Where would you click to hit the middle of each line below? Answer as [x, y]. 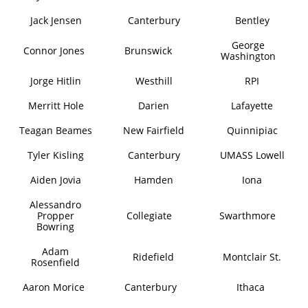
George [248, 45]
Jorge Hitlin [56, 81]
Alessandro [56, 205]
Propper [55, 216]
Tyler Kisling [56, 155]
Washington [248, 56]
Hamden [154, 180]
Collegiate [149, 216]
